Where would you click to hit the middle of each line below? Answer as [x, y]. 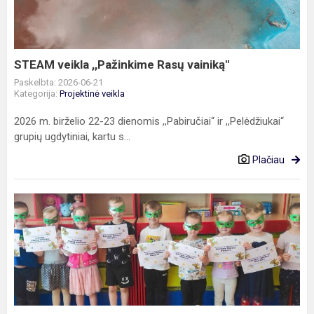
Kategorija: [37, 94]
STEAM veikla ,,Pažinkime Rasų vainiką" [122, 64]
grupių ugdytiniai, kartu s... [72, 137]
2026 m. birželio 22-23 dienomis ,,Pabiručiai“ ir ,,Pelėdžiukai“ [149, 121]
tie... [23, 285]
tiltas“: [28, 268]
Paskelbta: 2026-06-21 [59, 82]
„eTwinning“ [42, 218]
